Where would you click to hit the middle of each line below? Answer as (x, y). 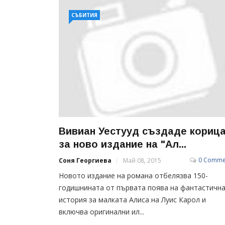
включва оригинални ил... (101, 211)
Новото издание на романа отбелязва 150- (133, 175)
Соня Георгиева (85, 160)
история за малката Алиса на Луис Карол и (132, 199)
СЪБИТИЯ (84, 15)
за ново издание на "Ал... (123, 144)
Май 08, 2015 (142, 160)
